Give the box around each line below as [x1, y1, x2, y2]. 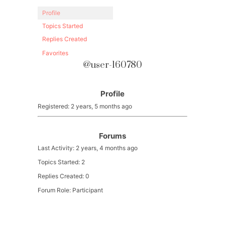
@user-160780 [83, 59, 142, 71]
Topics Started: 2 [37, 158, 85, 166]
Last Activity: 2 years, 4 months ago [37, 144, 138, 152]
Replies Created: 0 [37, 172, 89, 180]
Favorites [42, 49, 68, 57]
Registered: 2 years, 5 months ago [37, 102, 132, 110]
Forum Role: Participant [37, 186, 103, 194]
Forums [99, 131, 126, 141]
